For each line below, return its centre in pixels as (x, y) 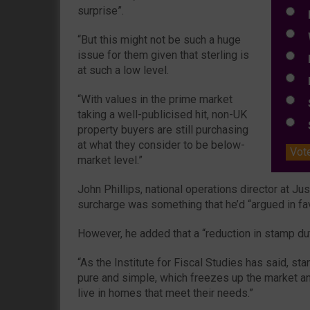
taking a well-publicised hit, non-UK (162, 114)
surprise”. (102, 10)
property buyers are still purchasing (163, 129)
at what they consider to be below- (161, 145)
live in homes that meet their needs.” (165, 293)
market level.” (110, 160)
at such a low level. (123, 70)
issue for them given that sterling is (163, 55)
